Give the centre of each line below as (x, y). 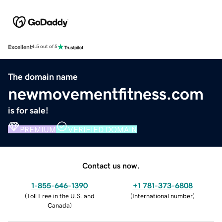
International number (163, 196)
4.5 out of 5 (45, 47)
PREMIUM (38, 129)
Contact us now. (111, 165)
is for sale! (28, 110)
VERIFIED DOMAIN (102, 129)
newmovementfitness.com (106, 93)
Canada (58, 205)
